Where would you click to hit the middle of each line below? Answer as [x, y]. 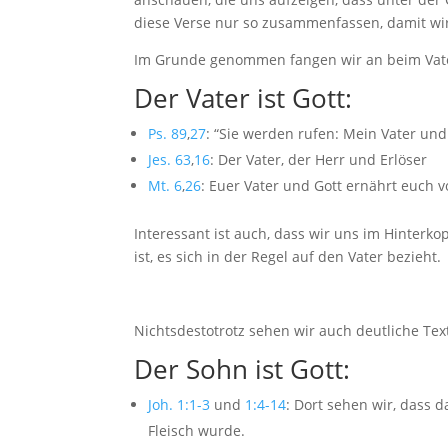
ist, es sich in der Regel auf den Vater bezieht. [290, 257]
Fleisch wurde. [197, 431]
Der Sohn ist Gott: [242, 369]
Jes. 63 [170, 160]
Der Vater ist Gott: [247, 98]
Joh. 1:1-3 [179, 405]
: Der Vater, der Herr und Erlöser [321, 160]
